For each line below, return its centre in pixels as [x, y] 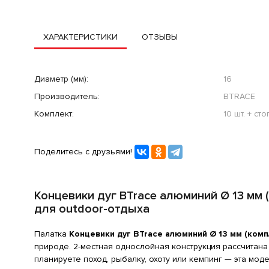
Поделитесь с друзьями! [83, 152]
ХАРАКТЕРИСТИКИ [80, 37]
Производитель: [67, 96]
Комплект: [54, 113]
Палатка [52, 234]
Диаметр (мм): [61, 79]
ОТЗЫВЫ [160, 37]
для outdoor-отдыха [92, 209]
